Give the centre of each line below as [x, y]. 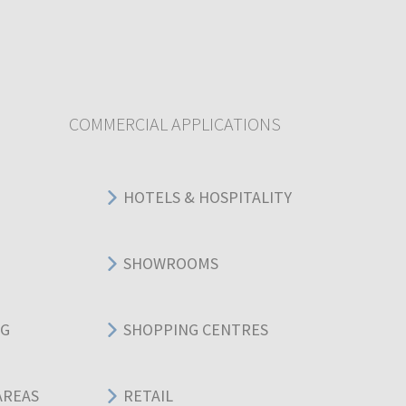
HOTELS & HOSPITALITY [208, 198]
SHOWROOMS [171, 264]
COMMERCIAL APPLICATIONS [175, 123]
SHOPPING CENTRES [196, 330]
